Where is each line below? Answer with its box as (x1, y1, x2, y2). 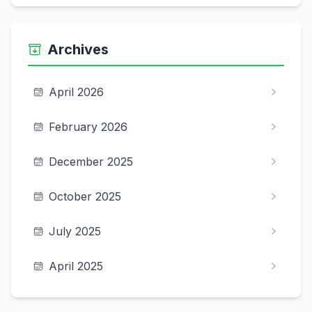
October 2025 (49, 189, 121, 203)
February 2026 (49, 120, 127, 134)
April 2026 (49, 85, 104, 99)
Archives (47, 41, 109, 58)
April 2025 (49, 259, 103, 273)
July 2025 (49, 224, 101, 238)
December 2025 (49, 155, 133, 169)
